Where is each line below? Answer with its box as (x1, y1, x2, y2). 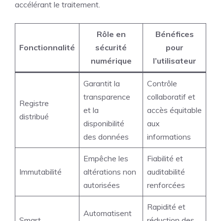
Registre (19, 98, 49, 109)
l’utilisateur (152, 56, 196, 66)
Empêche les (83, 153, 128, 164)
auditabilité (147, 167, 185, 177)
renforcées (147, 180, 185, 190)
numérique (90, 56, 132, 66)
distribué (19, 111, 49, 122)
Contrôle (147, 78, 177, 89)
